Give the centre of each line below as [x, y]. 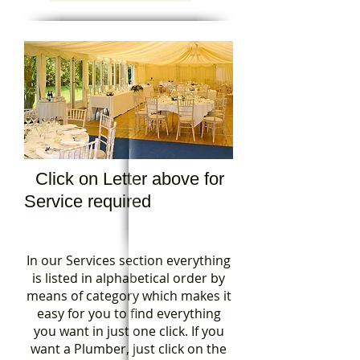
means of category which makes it [129, 296]
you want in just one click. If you [129, 331]
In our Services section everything [129, 260]
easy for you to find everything [129, 313]
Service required [88, 201]
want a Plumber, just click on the [129, 349]
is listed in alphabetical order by [129, 278]
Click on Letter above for [130, 179]
